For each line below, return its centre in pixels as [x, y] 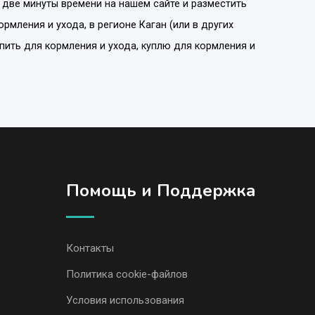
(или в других [200, 25]
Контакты [90, 248]
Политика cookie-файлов [127, 274]
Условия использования [125, 300]
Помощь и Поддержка [161, 190]
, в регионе [111, 25]
